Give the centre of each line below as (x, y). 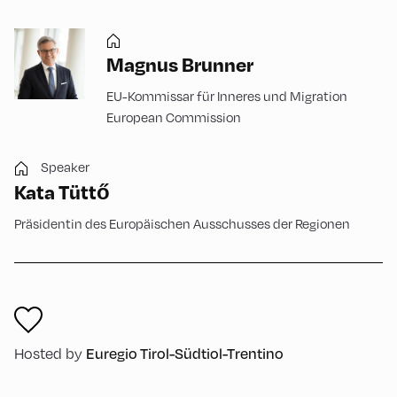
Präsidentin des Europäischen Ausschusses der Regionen (182, 223)
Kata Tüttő (62, 191)
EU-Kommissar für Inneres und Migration (227, 96)
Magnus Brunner (180, 64)
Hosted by (48, 354)
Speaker (65, 167)
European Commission (174, 117)
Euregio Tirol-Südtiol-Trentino (185, 353)
